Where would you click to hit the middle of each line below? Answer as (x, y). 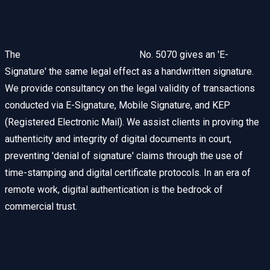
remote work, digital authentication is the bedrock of (114, 190)
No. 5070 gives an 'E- (183, 55)
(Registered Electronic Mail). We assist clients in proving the (132, 122)
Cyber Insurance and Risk (100, 244)
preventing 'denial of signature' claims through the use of (124, 156)
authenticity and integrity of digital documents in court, (118, 139)
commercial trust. (41, 207)
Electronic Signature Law (80, 55)
